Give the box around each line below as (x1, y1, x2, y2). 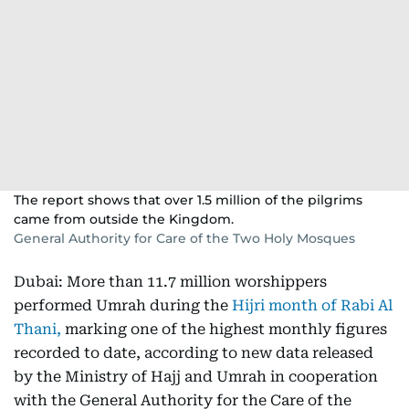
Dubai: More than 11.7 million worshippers (14, 273, 327, 290)
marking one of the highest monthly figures (61, 320, 387, 338)
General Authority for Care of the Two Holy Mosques (14, 230, 355, 246)
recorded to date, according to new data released (14, 344, 373, 362)
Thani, (14, 320, 61, 338)
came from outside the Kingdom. (14, 211, 234, 227)
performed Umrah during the (14, 297, 232, 314)
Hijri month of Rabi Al (232, 297, 393, 314)
